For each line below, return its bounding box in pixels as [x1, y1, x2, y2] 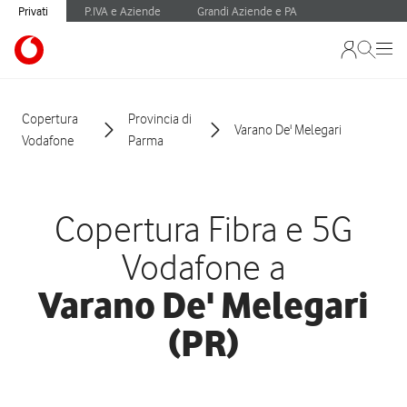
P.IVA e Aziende [84, 3, 161, 18]
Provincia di [128, 111, 192, 127]
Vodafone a [122, 245, 285, 288]
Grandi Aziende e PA [197, 3, 297, 18]
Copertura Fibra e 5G [55, 207, 352, 250]
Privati [18, 3, 48, 18]
